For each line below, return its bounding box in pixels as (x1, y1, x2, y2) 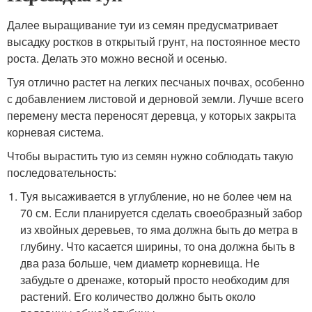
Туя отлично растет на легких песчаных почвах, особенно (7, 74, 304, 90)
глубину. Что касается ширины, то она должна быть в (20, 238, 296, 254)
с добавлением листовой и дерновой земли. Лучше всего (7, 91, 304, 107)
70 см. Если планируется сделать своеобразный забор (20, 205, 303, 221)
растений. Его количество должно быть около (20, 288, 256, 304)
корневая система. (7, 124, 104, 140)
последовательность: (7, 164, 116, 180)
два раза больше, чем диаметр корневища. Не (20, 255, 260, 271)
